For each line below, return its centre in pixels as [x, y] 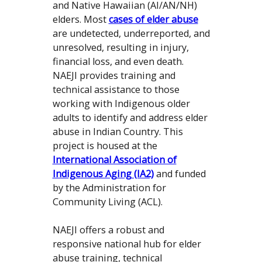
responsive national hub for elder [127, 244]
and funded [180, 174]
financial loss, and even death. [118, 62]
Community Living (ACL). [110, 202]
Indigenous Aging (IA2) [103, 174]
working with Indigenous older [121, 104]
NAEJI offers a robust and [108, 230]
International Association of [114, 160]
